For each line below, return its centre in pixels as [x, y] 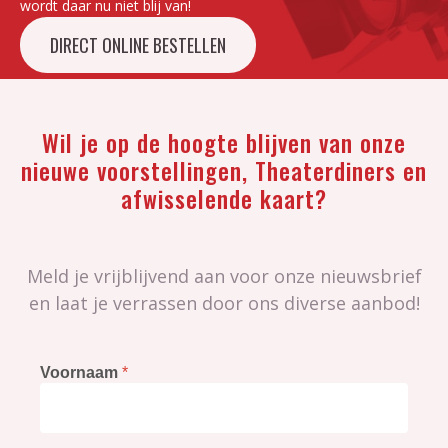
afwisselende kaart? [224, 198]
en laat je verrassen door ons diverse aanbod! [224, 303]
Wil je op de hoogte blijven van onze [224, 142]
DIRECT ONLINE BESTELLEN [138, 45]
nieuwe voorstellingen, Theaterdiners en [224, 170]
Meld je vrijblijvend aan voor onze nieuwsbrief [224, 276]
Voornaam [81, 372]
